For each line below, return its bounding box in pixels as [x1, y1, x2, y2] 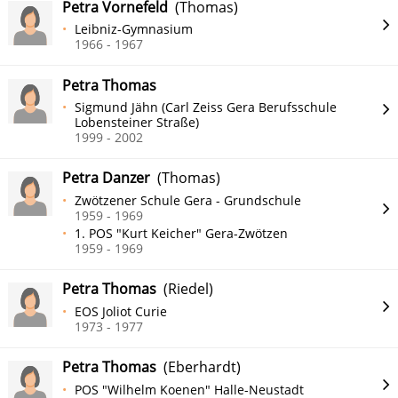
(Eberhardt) [156, 357, 241, 378]
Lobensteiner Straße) [75, 114, 200, 131]
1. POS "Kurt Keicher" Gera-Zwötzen [75, 224, 289, 242]
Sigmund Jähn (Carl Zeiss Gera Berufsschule [75, 99, 338, 116]
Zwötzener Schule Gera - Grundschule [75, 192, 302, 210]
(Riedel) [156, 279, 213, 299]
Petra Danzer [62, 168, 150, 188]
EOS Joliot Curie [75, 302, 168, 320]
